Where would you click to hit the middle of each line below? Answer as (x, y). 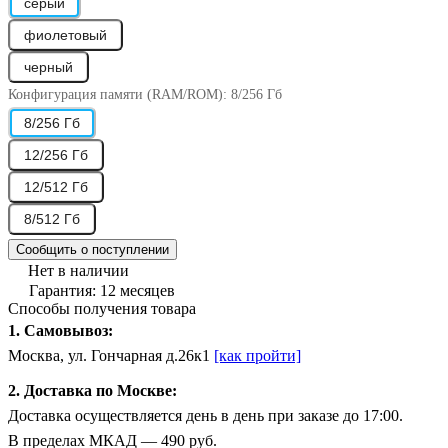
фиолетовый (65, 34)
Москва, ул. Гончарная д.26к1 (111, 355)
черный (48, 66)
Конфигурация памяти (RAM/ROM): (119, 94)
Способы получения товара (102, 308)
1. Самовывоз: (60, 330)
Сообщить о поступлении (92, 249)
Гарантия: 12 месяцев (102, 290)
